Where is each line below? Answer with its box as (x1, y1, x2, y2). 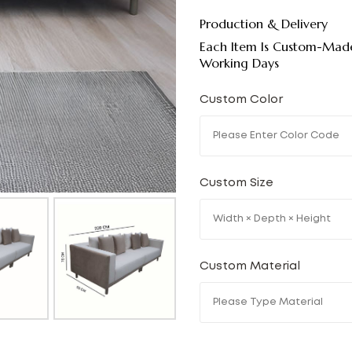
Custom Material (200, 261, 306, 273)
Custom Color (200, 94, 286, 106)
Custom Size (200, 178, 280, 189)
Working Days (200, 55, 279, 71)
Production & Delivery (200, 15, 328, 31)
